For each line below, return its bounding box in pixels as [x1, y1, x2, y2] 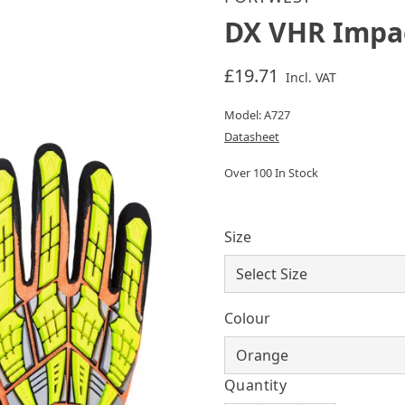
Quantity [223, 375, 287, 395]
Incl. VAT [285, 69, 336, 86]
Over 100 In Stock [223, 165, 318, 181]
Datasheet [223, 128, 279, 145]
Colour [223, 308, 270, 328]
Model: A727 [223, 107, 290, 123]
